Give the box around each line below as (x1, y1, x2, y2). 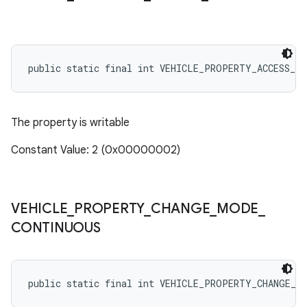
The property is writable (11, 116, 130, 130)
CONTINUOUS (11, 219, 101, 236)
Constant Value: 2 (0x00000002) (11, 143, 180, 157)
